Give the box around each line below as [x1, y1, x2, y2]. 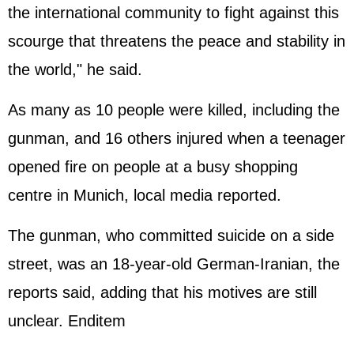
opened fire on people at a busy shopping [8, 158, 298, 175]
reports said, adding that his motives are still [8, 284, 317, 301]
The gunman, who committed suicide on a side [8, 227, 334, 244]
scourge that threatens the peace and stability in [8, 32, 345, 50]
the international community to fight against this [8, 4, 339, 21]
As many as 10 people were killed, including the [8, 101, 340, 119]
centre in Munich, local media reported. [8, 186, 281, 204]
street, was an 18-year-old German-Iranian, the [8, 255, 340, 273]
